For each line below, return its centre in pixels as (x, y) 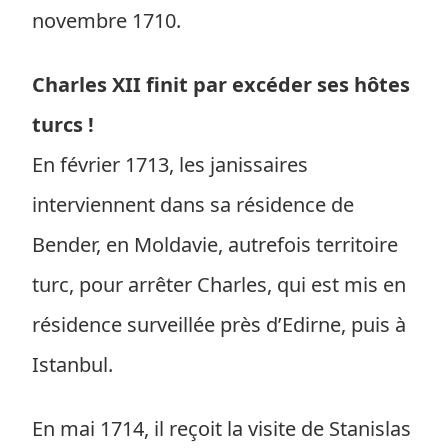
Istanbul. (72, 364)
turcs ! (63, 124)
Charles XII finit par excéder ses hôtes (221, 84)
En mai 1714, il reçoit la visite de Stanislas (221, 428)
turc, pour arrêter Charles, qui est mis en (219, 284)
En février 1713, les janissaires (170, 164)
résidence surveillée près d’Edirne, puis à (219, 324)
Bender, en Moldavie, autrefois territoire (215, 244)
